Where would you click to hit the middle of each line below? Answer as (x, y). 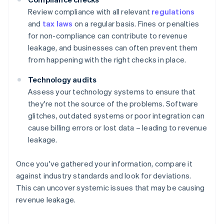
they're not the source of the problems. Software (113, 104)
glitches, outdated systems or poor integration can (116, 116)
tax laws (57, 24)
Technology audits (62, 80)
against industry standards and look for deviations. (104, 176)
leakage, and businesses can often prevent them (113, 48)
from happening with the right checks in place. (107, 60)
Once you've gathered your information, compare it (104, 164)
